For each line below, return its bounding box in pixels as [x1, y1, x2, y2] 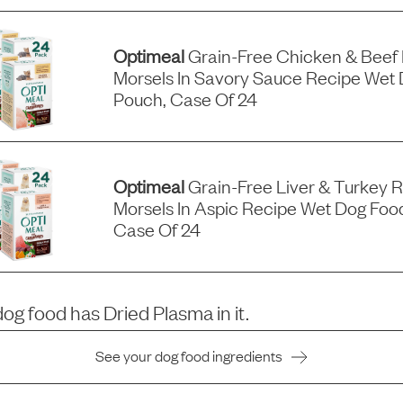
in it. [217, 299, 250, 326]
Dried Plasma [103, 299, 214, 326]
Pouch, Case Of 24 [112, 86, 257, 111]
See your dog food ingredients [95, 345, 282, 366]
